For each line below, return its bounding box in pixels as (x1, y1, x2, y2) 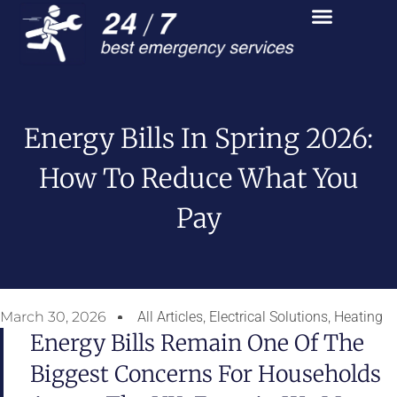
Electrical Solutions (209, 308, 328, 326)
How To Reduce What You (38, 160, 359, 195)
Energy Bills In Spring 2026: (24, 121, 373, 155)
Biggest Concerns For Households (30, 360, 381, 389)
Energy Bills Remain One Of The (30, 329, 364, 358)
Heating (334, 308, 383, 326)
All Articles (137, 308, 203, 326)
